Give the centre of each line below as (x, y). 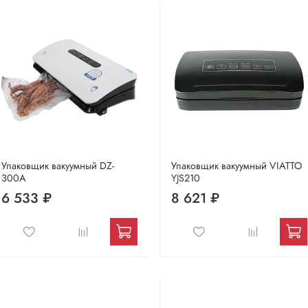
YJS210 (186, 178)
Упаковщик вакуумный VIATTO (236, 165)
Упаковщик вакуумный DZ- (58, 165)
